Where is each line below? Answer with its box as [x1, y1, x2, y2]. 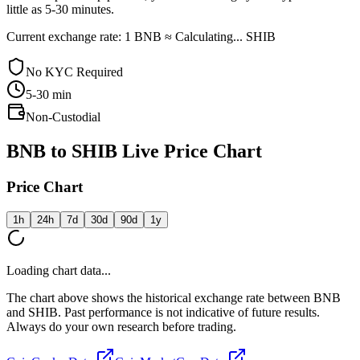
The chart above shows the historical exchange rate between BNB [6, 290, 341, 305]
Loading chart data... [6, 263, 111, 277]
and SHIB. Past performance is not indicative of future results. [6, 305, 320, 319]
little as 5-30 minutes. [6, 2, 114, 17]
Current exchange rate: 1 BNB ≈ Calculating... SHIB [6, 30, 276, 44]
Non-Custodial [26, 110, 100, 125]
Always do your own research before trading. [6, 319, 236, 333]
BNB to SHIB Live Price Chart [6, 141, 262, 162]
